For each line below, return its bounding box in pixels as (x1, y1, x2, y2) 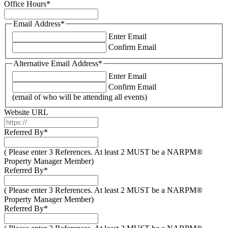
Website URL (4, 107, 48, 117)
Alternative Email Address (13, 59, 98, 68)
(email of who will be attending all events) (12, 92, 147, 101)
